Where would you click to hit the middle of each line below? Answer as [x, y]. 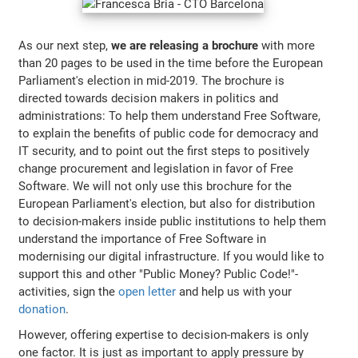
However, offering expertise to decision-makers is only [164, 335]
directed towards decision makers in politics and [149, 99]
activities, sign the [69, 292]
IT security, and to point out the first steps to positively [164, 151]
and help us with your [234, 292]
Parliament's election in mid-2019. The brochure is [152, 81]
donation [42, 310]
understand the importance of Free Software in [143, 239]
